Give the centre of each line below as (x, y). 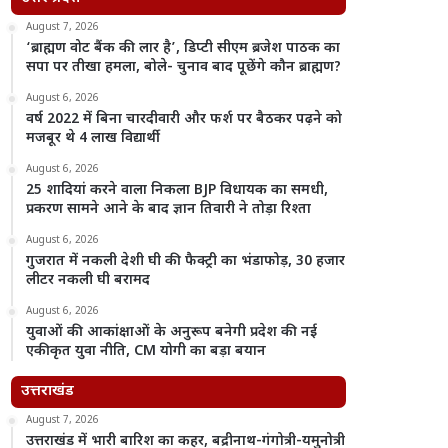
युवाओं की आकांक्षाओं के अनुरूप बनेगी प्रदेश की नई (172, 332)
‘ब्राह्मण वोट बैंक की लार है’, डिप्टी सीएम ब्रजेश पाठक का (183, 48)
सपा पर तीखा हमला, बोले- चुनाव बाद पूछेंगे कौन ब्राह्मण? (184, 67)
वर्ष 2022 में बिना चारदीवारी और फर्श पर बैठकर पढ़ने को (184, 119)
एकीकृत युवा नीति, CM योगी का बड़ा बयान (146, 351)
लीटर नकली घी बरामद (88, 280)
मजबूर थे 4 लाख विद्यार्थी (93, 138)
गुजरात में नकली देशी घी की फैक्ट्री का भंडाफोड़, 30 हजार (186, 261)
